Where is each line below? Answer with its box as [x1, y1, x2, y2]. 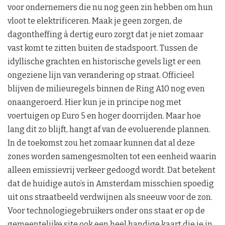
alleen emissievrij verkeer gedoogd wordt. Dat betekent [8, 165, 215, 175]
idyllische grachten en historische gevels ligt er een [8, 56, 201, 66]
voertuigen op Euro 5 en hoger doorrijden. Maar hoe [8, 110, 201, 121]
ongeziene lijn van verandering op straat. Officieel [8, 70, 194, 80]
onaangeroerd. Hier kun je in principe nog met [8, 97, 181, 107]
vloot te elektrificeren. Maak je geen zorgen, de [8, 16, 182, 26]
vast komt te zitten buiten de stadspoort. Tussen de [8, 43, 198, 53]
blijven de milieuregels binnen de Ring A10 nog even [8, 83, 205, 93]
